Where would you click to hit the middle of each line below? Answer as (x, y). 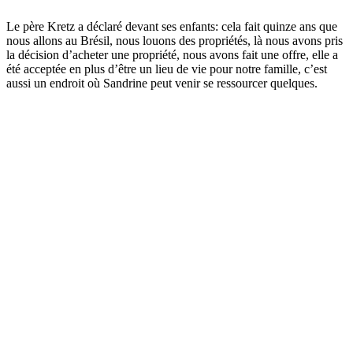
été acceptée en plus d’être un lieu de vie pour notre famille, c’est (167, 69)
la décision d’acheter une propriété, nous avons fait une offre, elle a (172, 55)
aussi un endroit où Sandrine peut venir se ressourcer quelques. (162, 84)
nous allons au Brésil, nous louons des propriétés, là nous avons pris (175, 41)
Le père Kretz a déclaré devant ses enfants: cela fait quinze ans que (172, 27)
